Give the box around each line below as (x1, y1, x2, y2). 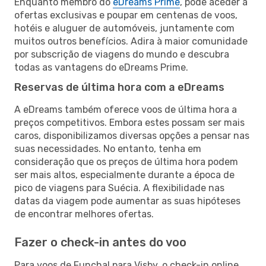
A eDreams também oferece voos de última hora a (14, 103, 237, 115)
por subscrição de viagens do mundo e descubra (14, 48, 229, 60)
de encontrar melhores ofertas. (14, 208, 154, 220)
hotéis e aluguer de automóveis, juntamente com (14, 22, 235, 34)
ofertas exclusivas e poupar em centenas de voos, (14, 9, 237, 21)
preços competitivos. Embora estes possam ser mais (14, 116, 245, 128)
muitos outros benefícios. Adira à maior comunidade (14, 35, 248, 47)
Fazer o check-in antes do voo (14, 235, 186, 249)
